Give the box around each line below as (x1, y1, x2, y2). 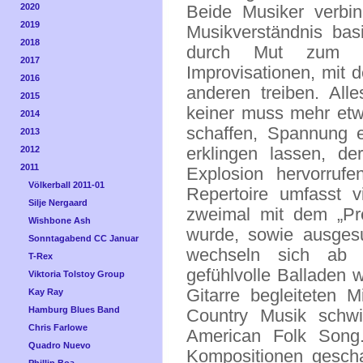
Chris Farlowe (28, 322, 88, 332)
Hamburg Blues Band (28, 305, 120, 314)
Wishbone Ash (28, 216, 91, 225)
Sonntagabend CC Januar (28, 233, 139, 243)
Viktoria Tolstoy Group (28, 269, 125, 279)
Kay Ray (28, 287, 63, 297)
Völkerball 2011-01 (28, 180, 105, 190)
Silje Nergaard (28, 198, 88, 207)
